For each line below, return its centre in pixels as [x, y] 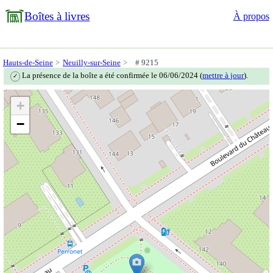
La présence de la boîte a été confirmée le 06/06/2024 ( [112, 76]
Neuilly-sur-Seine [91, 63]
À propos [251, 16]
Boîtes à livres [57, 16]
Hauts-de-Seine [28, 63]
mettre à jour [223, 76]
